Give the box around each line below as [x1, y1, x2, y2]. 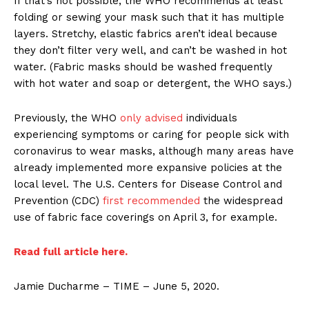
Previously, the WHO [14, 112, 117, 125]
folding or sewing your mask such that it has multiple [14, 11, 284, 24]
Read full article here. [14, 246, 128, 259]
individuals [183, 112, 237, 125]
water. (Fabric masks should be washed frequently [14, 61, 272, 74]
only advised [117, 112, 183, 125]
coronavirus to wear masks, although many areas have [14, 145, 294, 158]
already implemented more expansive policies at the [14, 161, 282, 175]
